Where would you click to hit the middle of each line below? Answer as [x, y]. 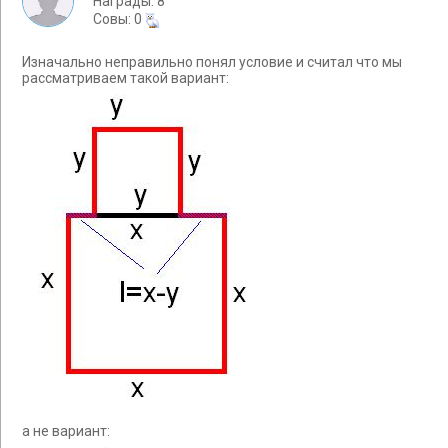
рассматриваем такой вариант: [125, 78]
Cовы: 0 [119, 19]
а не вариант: [66, 431]
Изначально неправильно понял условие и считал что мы [212, 62]
